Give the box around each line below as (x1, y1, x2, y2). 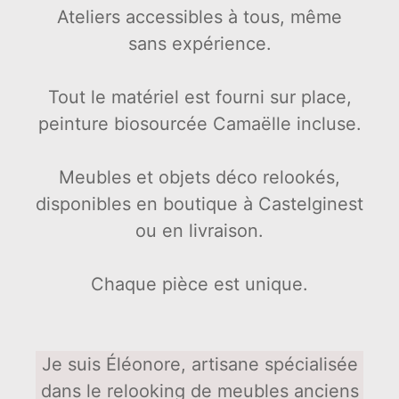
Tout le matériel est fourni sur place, (47, 85, 352, 108)
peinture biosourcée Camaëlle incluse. (37, 112, 362, 134)
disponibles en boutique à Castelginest (36, 192, 363, 215)
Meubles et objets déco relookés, (59, 166, 340, 188)
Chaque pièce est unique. (91, 273, 308, 295)
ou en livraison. (135, 219, 264, 241)
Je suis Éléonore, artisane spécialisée (41, 353, 358, 375)
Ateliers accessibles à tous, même (57, 5, 342, 28)
